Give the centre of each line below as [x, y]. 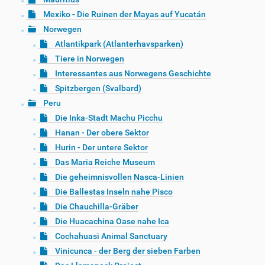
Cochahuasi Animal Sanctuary [111, 236]
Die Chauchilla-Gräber [97, 207]
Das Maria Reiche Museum [105, 162]
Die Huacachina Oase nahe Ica [112, 222]
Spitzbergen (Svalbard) [98, 88]
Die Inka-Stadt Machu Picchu [109, 118]
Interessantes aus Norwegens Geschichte [133, 74]
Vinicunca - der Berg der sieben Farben [128, 251]
